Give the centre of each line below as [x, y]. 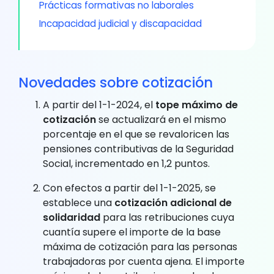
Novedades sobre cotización [116, 82]
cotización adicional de [173, 202]
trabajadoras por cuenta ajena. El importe [144, 261]
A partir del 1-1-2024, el [99, 105]
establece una [79, 202]
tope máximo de [197, 105]
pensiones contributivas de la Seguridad [138, 149]
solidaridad [72, 217]
